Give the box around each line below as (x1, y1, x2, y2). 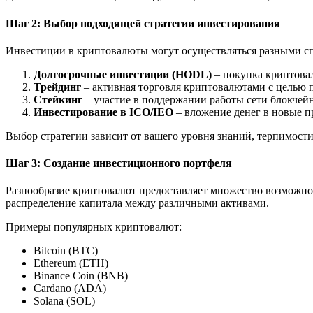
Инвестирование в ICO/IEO (34, 105, 173, 118)
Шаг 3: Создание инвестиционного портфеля (6, 157, 232, 170)
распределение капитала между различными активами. (6, 197, 269, 210)
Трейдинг (34, 80, 81, 93)
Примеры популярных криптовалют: (6, 221, 182, 233)
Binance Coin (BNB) (34, 270, 128, 282)
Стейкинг (34, 93, 82, 105)
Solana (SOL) (34, 295, 95, 307)
